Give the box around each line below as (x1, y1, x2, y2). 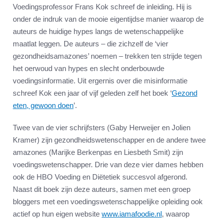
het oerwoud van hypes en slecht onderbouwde (13, 64, 164, 73)
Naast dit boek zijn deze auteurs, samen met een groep (13, 185, 190, 194)
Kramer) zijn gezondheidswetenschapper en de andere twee (13, 136, 206, 145)
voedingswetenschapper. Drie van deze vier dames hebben (13, 160, 203, 169)
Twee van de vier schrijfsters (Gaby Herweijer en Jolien (13, 123, 190, 132)
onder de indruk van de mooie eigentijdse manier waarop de (13, 15, 204, 24)
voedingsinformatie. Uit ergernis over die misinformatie (13, 76, 187, 85)
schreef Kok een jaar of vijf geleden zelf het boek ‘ (13, 89, 172, 98)
